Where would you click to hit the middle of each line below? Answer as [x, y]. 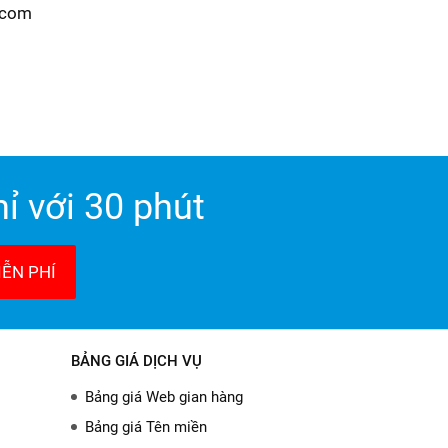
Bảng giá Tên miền [146, 427]
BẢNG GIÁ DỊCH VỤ [136, 361]
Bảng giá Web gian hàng [164, 397]
